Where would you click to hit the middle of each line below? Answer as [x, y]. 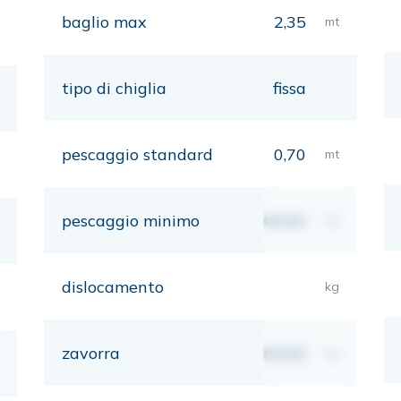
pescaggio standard [137, 154]
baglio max [104, 22]
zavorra [91, 353]
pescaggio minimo [131, 221]
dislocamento [113, 287]
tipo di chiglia [114, 88]
